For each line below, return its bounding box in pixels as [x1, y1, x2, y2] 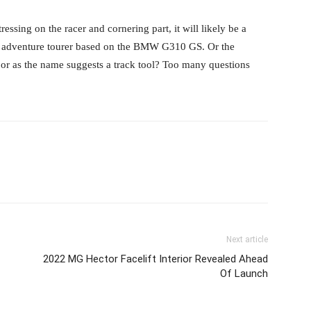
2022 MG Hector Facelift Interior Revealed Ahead [43, 253, 268, 265]
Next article [226, 235, 268, 244]
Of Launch [220, 267, 268, 280]
